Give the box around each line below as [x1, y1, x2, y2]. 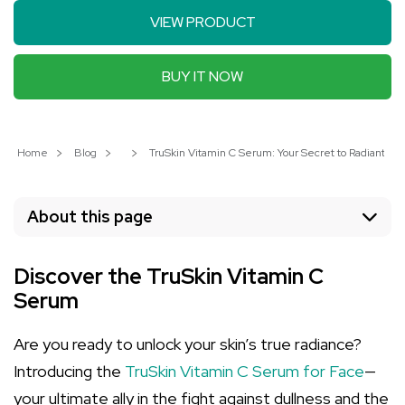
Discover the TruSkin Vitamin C [14, 262, 324, 290]
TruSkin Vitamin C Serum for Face [125, 361, 364, 381]
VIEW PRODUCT [149, 13, 256, 32]
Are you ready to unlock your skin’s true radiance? [14, 334, 362, 354]
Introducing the [14, 361, 125, 381]
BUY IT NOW [162, 67, 243, 86]
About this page [27, 206, 153, 227]
